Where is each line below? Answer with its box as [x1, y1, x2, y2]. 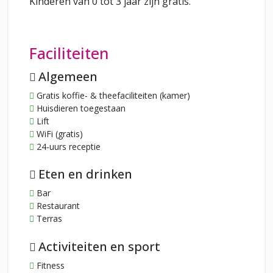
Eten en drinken [38, 166, 132, 183]
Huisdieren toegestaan [34, 102, 126, 114]
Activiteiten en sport [38, 238, 160, 255]
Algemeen [38, 68, 97, 85]
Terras [34, 213, 62, 225]
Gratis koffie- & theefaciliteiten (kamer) [34, 89, 190, 101]
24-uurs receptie [34, 140, 101, 152]
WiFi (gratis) [34, 127, 83, 140]
